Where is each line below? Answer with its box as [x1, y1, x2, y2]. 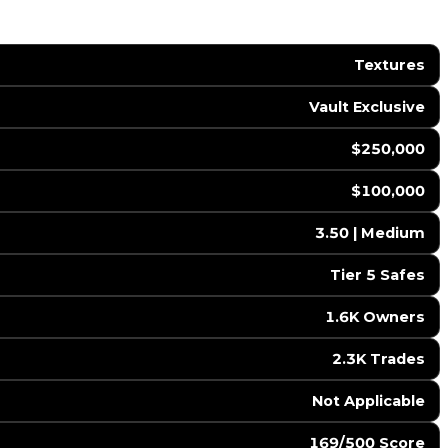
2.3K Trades [331, 350, 425, 369]
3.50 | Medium [314, 224, 425, 243]
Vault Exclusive [308, 98, 425, 117]
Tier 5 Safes [329, 266, 425, 285]
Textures [353, 56, 425, 75]
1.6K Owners [324, 308, 425, 327]
